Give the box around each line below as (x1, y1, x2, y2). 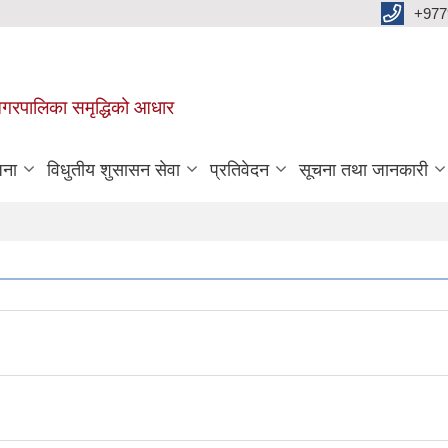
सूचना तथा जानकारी (299, 159, 428, 180)
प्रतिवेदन (210, 159, 269, 180)
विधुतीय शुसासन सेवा (47, 159, 180, 180)
